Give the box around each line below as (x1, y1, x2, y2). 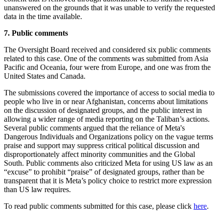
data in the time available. (4, 12, 82, 21)
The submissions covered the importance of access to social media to (4, 88, 215, 97)
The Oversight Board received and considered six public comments (4, 45, 211, 54)
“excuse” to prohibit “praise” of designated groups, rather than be (4, 167, 204, 176)
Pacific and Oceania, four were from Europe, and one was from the (4, 63, 211, 71)
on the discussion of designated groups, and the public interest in (4, 106, 202, 114)
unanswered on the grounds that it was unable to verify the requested (4, 3, 215, 12)
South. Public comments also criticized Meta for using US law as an (4, 158, 213, 167)
